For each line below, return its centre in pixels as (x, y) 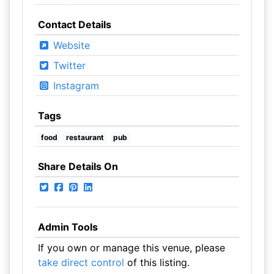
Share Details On (78, 166)
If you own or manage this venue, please (131, 248)
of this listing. (157, 262)
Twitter (68, 65)
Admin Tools (68, 227)
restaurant (85, 137)
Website (70, 45)
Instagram (74, 86)
